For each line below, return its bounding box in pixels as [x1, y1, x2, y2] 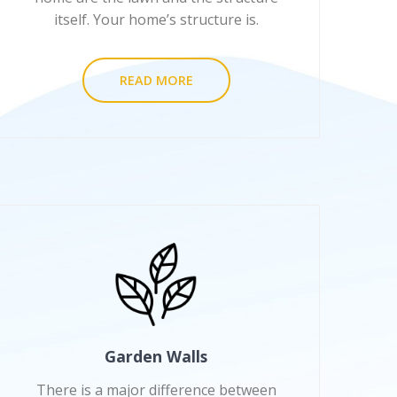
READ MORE [119, 72, 193, 90]
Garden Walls [105, 346, 207, 368]
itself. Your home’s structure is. [53, 10, 259, 30]
